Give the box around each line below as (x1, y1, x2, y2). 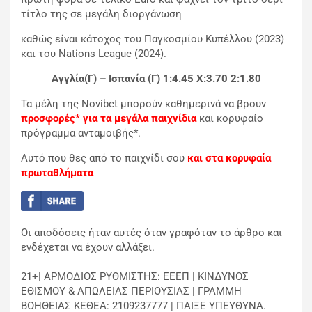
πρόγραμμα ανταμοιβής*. (21, 127, 141, 140)
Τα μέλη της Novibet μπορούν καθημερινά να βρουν (21, 97, 266, 111)
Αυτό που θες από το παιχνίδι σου (21, 152, 187, 165)
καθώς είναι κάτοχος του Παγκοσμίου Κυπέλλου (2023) (21, 33, 284, 46)
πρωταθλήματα (21, 166, 93, 180)
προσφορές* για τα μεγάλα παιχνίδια (21, 112, 196, 125)
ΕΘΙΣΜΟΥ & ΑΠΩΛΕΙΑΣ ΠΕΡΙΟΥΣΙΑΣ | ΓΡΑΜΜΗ (21, 284, 242, 297)
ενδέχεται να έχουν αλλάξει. (21, 240, 155, 253)
